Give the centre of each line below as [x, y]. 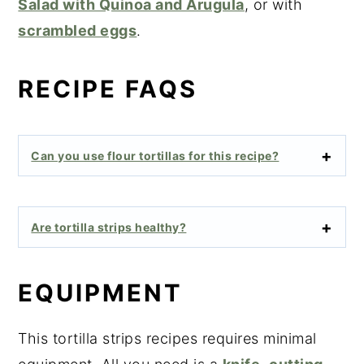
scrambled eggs [78, 31]
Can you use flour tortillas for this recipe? [155, 156]
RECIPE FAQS [108, 89]
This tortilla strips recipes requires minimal [167, 339]
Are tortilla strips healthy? [109, 227]
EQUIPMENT [101, 293]
